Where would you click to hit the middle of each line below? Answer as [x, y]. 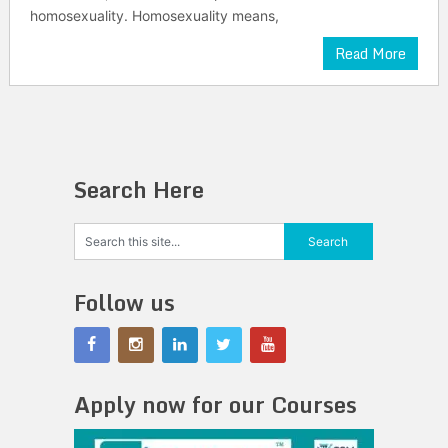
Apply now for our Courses [215, 404]
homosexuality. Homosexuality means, [154, 15]
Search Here [138, 189]
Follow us [124, 302]
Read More [371, 53]
